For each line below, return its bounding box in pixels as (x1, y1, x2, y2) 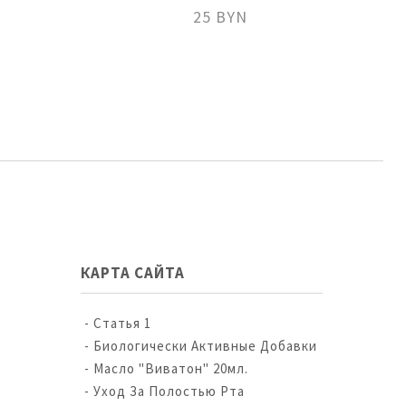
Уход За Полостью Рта (92, 382, 245, 400)
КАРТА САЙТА (80, 263, 185, 283)
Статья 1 (92, 314, 151, 332)
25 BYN (192, 6, 247, 27)
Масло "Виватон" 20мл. (92, 360, 248, 377)
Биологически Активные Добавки (92, 337, 317, 354)
